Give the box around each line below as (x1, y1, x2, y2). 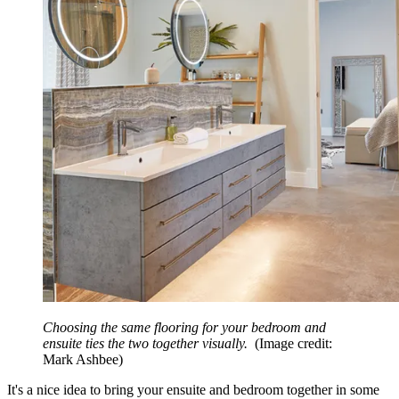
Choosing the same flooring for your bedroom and (43, 320, 326, 336)
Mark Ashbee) (43, 352, 123, 368)
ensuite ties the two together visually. (43, 336, 251, 352)
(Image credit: (255, 336, 332, 352)
